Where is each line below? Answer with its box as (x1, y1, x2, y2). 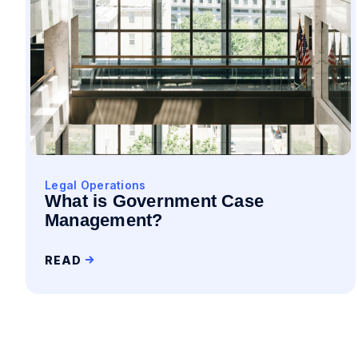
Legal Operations (45, 178, 146, 192)
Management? (45, 210, 163, 230)
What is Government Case (45, 191, 265, 211)
